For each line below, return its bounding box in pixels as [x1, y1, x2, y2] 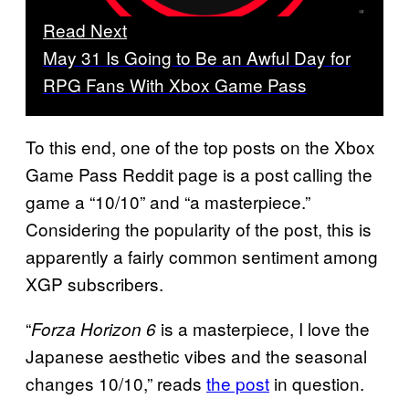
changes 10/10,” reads [26, 371, 206, 396]
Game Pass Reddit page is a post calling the [26, 162, 372, 187]
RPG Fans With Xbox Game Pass [43, 72, 307, 98]
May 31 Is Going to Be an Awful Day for [43, 45, 351, 70]
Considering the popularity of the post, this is [26, 216, 372, 242]
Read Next [43, 17, 127, 43]
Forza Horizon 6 [31, 317, 156, 341]
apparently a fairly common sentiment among [26, 244, 378, 269]
